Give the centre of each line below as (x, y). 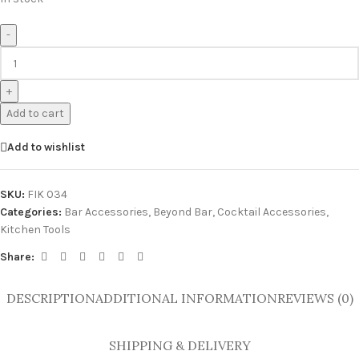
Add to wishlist (46, 147)
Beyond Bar (183, 212)
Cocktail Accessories (272, 212)
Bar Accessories (106, 212)
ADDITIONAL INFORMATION (186, 298)
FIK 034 (47, 195)
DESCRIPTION (50, 298)
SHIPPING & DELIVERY (179, 346)
